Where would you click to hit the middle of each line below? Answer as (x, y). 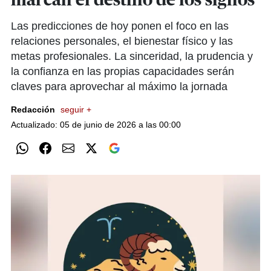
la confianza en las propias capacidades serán (122, 71)
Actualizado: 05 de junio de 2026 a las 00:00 (96, 125)
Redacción (34, 109)
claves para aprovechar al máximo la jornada (119, 87)
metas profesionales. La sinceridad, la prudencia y (132, 56)
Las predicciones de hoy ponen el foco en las (120, 26)
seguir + (76, 109)
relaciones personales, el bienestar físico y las (122, 41)
